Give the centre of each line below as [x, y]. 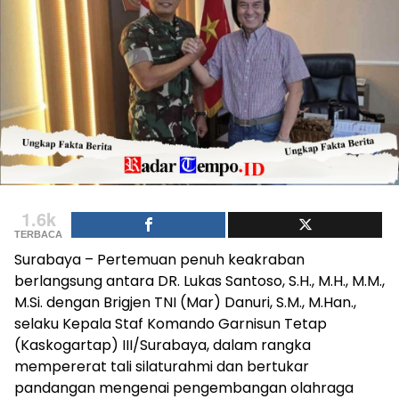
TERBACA [38, 235]
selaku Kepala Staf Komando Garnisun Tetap [171, 324]
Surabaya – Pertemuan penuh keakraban [159, 260]
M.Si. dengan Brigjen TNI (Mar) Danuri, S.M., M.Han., [185, 303]
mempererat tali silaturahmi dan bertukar [162, 367]
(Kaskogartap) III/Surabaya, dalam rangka [163, 346]
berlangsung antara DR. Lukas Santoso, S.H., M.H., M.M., [199, 281]
